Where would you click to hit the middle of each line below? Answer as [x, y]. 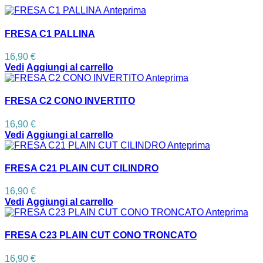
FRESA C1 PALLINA [50, 33]
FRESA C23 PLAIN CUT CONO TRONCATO [101, 235]
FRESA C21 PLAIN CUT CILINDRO [82, 168]
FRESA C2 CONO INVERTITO [70, 101]
